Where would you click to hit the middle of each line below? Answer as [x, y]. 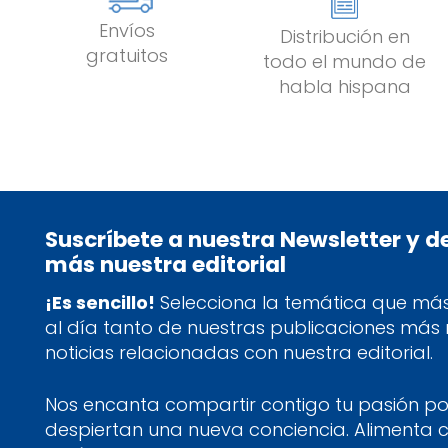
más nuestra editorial [165, 265]
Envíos [126, 30]
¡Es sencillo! [100, 302]
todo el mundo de [345, 61]
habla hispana [344, 86]
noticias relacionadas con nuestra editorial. [239, 352]
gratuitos [126, 55]
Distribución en [344, 36]
